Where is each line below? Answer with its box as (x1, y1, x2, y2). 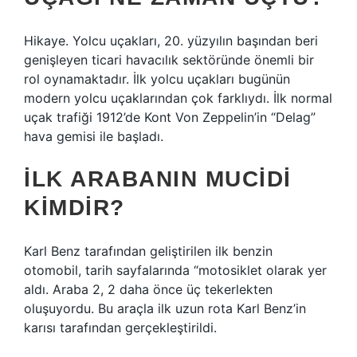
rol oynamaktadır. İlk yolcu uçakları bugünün (24, 71, 290, 87)
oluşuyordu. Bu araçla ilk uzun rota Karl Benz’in (24, 300, 306, 316)
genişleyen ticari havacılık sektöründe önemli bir (24, 52, 314, 68)
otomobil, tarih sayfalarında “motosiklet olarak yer (24, 262, 327, 278)
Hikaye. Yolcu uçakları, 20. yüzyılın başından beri (24, 33, 318, 49)
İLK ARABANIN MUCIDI (24, 167, 292, 191)
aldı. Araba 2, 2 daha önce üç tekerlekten (24, 281, 273, 297)
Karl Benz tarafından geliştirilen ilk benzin (24, 243, 273, 259)
